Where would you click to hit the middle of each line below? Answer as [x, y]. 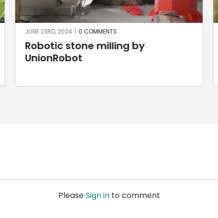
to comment [135, 196]
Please [72, 196]
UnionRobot [54, 58]
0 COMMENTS [98, 31]
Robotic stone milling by [85, 45]
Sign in [97, 196]
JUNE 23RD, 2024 [49, 31]
